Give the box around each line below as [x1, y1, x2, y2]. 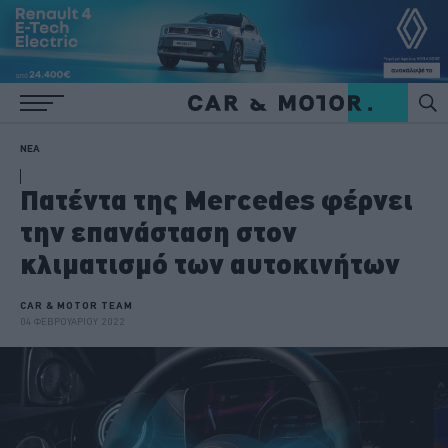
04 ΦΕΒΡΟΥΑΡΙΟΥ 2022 [20, 315, 125, 327]
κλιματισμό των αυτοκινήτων [20, 247, 400, 280]
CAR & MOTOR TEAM [20, 299, 133, 311]
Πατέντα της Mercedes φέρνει [20, 183, 413, 216]
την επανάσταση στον [20, 215, 297, 248]
